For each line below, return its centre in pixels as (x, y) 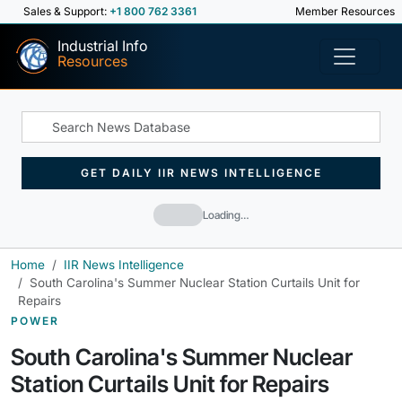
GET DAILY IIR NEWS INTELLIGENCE (201, 173)
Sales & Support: (66, 11)
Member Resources (344, 11)
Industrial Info (103, 46)
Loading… (226, 214)
